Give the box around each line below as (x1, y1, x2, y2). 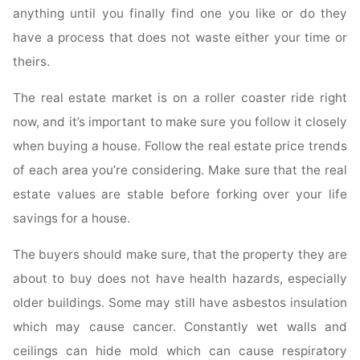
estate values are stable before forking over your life (13, 186, 347, 202)
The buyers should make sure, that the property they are (13, 247, 347, 263)
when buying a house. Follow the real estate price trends (13, 137, 347, 153)
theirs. (13, 53, 51, 69)
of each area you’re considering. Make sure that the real (13, 162, 347, 178)
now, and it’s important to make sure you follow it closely (13, 113, 347, 129)
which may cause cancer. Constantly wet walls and (13, 319, 347, 335)
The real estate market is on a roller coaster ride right (13, 89, 347, 105)
